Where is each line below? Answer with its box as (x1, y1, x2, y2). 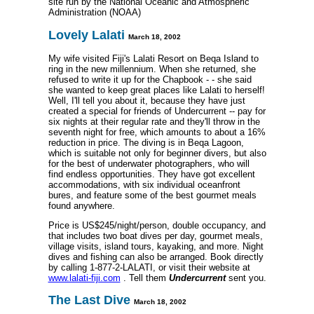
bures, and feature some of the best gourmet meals (48, 189, 257, 200)
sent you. (225, 272, 266, 283)
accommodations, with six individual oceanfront (48, 179, 240, 190)
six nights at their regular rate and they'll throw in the (48, 116, 260, 127)
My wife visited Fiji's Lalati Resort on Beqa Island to (48, 53, 259, 64)
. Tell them (120, 272, 169, 283)
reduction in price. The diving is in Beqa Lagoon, (48, 137, 244, 148)
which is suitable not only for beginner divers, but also (48, 147, 266, 158)
